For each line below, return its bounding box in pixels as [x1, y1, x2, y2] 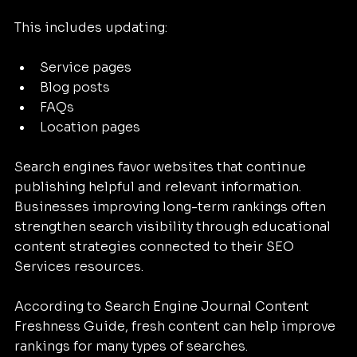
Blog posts [40, 79, 110, 96]
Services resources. [14, 258, 143, 276]
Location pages [40, 119, 140, 136]
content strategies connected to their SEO [14, 238, 297, 256]
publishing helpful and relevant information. [14, 178, 304, 196]
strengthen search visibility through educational [14, 218, 334, 236]
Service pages [40, 59, 131, 76]
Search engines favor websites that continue [14, 159, 309, 176]
